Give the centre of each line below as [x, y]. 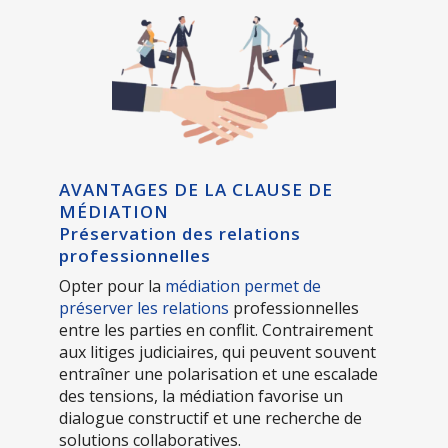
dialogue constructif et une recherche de [210, 417]
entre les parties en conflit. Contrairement [216, 329]
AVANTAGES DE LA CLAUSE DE [196, 189]
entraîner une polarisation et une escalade [218, 373]
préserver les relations [144, 307]
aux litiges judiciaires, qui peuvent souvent [217, 351]
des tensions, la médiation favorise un [201, 395]
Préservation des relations [180, 233]
